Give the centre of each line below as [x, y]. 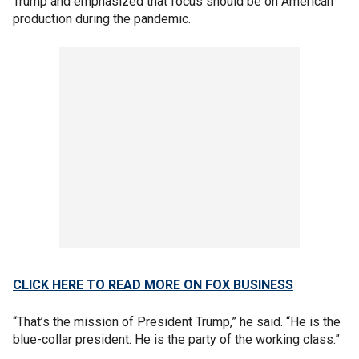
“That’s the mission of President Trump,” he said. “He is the [177, 322]
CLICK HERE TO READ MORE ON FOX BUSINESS [153, 285]
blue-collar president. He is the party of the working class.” [176, 339]
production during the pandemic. [102, 19]
